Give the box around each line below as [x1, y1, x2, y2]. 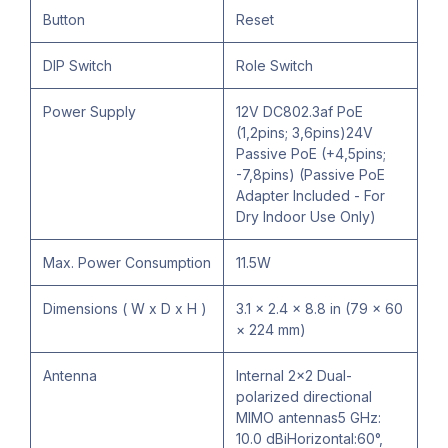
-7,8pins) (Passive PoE [236, 166, 385, 184]
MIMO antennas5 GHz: [236, 409, 381, 427]
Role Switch [236, 57, 313, 75]
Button [43, 11, 85, 29]
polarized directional [236, 388, 372, 406]
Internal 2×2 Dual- [236, 367, 352, 385]
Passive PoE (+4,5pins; [236, 145, 386, 163]
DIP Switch [43, 57, 112, 75]
